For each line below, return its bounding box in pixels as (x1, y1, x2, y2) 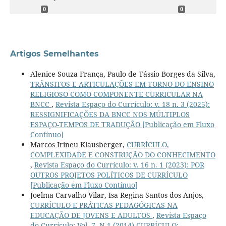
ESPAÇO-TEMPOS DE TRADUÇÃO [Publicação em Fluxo (30, 120, 214, 130)
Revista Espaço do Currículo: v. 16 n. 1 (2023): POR (34, 160, 204, 170)
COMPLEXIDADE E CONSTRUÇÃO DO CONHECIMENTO (30, 150, 215, 160)
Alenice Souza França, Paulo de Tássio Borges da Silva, (30, 69, 215, 79)
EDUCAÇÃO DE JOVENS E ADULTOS (30, 210, 152, 220)
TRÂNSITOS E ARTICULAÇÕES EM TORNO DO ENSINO (30, 79, 214, 89)
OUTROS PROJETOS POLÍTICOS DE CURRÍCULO (30, 170, 188, 180)
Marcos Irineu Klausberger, (30, 140, 127, 150)
